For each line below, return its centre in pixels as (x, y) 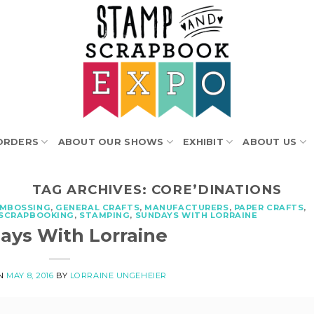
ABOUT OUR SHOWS (111, 142)
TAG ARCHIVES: (92, 190)
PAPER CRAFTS (269, 208)
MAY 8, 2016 (30, 275)
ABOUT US (270, 142)
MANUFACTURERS (187, 208)
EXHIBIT (203, 142)
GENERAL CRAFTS (98, 208)
